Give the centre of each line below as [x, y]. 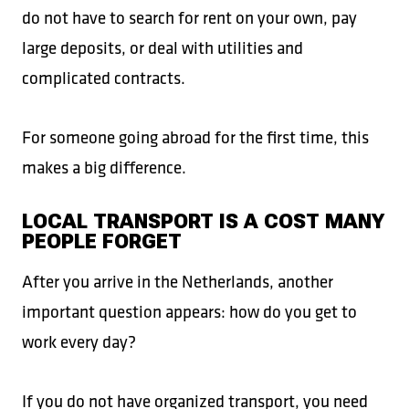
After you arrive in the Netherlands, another [178, 281]
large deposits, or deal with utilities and [163, 47]
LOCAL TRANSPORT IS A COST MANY [203, 221]
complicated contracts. [104, 78]
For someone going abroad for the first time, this [195, 137]
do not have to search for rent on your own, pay [189, 17]
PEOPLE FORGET [102, 241]
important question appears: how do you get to [189, 311]
